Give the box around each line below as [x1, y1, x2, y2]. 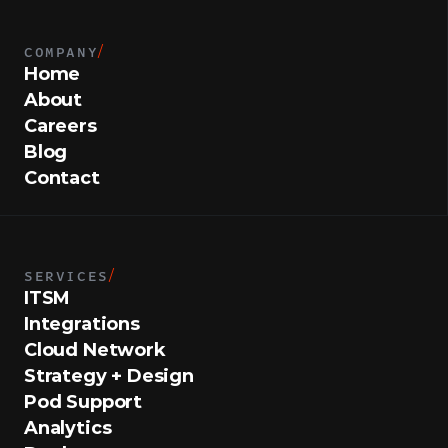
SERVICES [24, 265, 109, 285]
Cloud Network [24, 339, 166, 361]
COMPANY [24, 41, 99, 61]
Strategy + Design [24, 365, 194, 387]
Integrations [24, 313, 140, 335]
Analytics [24, 417, 112, 439]
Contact [24, 167, 100, 189]
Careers [24, 115, 97, 137]
